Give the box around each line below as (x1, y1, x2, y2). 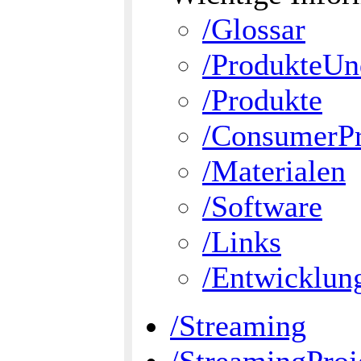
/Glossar (202, 12, 305, 46)
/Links (202, 225, 281, 259)
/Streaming (170, 309, 306, 342)
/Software (202, 189, 322, 223)
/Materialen (202, 154, 346, 188)
